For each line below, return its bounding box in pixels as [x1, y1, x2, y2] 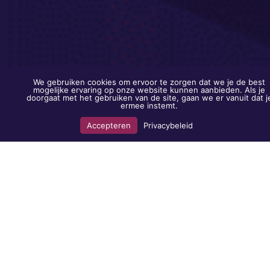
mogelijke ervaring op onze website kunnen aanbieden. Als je [33, 85, 265, 95]
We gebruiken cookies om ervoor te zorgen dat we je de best [33, 77, 265, 87]
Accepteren [87, 121, 131, 130]
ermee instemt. [121, 101, 178, 110]
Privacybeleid [143, 121, 193, 130]
